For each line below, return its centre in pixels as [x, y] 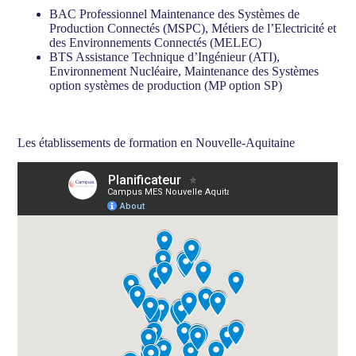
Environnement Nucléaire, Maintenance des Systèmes [184, 72]
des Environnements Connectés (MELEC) [156, 43]
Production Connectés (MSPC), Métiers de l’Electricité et [193, 29]
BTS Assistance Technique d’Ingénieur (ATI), [165, 57]
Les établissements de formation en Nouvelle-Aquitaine [157, 143]
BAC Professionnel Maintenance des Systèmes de [175, 14]
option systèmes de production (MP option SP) [166, 86]
